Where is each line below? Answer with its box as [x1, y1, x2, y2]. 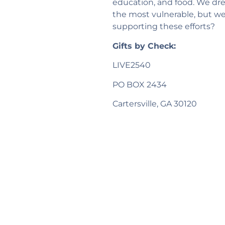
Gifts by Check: [113, 41, 176, 51]
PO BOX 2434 [113, 79, 167, 89]
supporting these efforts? [113, 22, 215, 32]
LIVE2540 [113, 60, 151, 70]
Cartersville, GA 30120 [113, 98, 197, 108]
